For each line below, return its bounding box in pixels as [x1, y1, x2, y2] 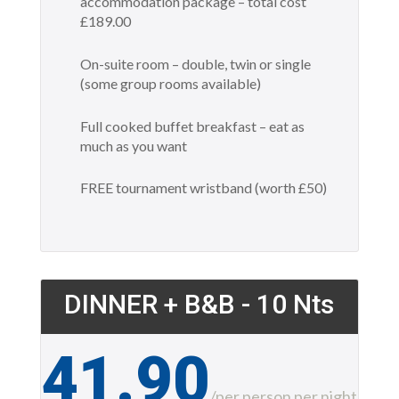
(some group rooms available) [79, 75, 261, 93]
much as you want [79, 136, 187, 154]
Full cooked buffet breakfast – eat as [79, 117, 305, 134]
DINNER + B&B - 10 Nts [64, 289, 335, 321]
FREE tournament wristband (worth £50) [79, 179, 327, 197]
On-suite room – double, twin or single [79, 55, 311, 73]
